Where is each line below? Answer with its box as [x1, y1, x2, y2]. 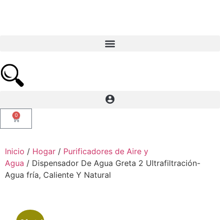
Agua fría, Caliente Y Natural [5, 170, 111, 180]
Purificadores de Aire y [63, 146, 148, 156]
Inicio [5, 146, 25, 156]
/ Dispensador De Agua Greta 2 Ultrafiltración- [24, 158, 200, 168]
